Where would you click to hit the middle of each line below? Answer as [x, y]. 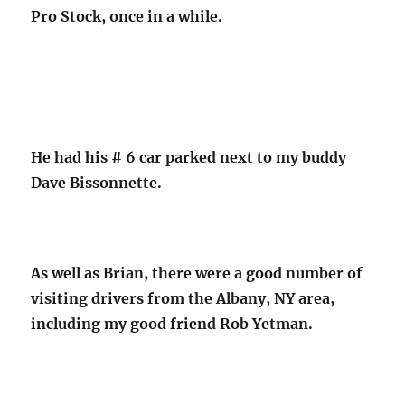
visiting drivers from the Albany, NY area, [183, 299]
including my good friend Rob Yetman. [172, 324]
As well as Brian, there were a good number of [197, 273]
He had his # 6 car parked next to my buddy [189, 158]
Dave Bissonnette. [97, 183]
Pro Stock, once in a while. [127, 17]
